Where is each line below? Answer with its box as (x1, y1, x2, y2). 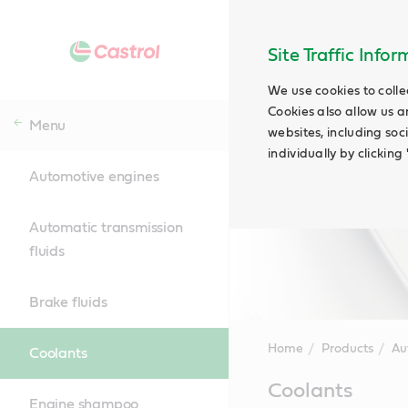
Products (321, 342, 373, 355)
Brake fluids (29, 295, 107, 310)
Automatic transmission (29, 220, 183, 235)
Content (229, 392, 282, 406)
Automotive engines (29, 169, 159, 184)
